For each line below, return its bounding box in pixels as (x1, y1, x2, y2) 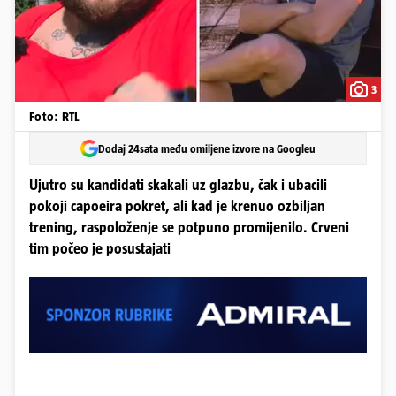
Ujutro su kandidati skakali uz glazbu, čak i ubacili (29, 177, 327, 194)
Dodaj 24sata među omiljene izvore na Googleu (98, 141, 316, 156)
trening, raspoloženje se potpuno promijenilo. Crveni (29, 219, 349, 236)
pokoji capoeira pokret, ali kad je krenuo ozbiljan (29, 198, 325, 215)
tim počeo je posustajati (29, 240, 171, 257)
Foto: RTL (29, 109, 80, 124)
